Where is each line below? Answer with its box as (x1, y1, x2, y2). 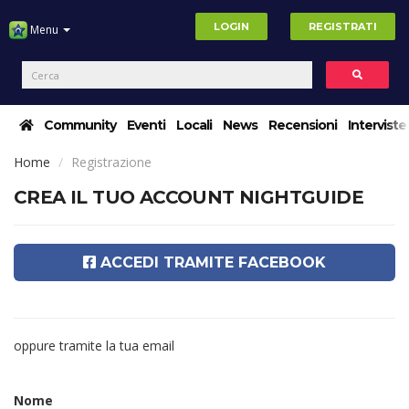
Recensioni (268, 117, 337, 133)
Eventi (127, 117, 165, 133)
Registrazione (71, 153, 152, 171)
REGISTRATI (309, 20, 377, 34)
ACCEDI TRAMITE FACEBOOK (96, 254, 326, 271)
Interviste (348, 117, 406, 133)
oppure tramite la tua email (14, 337, 174, 354)
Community (44, 117, 116, 133)
